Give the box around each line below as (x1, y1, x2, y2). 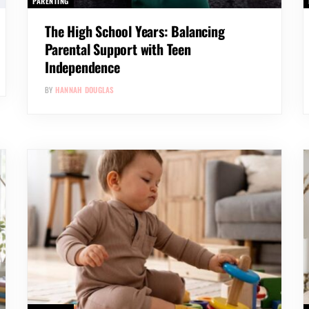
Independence (45, 57, 120, 78)
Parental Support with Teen (45, 39, 191, 60)
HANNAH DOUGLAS (54, 84, 114, 96)
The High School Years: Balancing (45, 21, 225, 42)
